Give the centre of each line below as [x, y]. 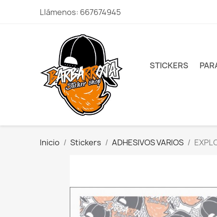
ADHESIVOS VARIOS [148, 143]
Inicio [50, 143]
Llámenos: [60, 12]
